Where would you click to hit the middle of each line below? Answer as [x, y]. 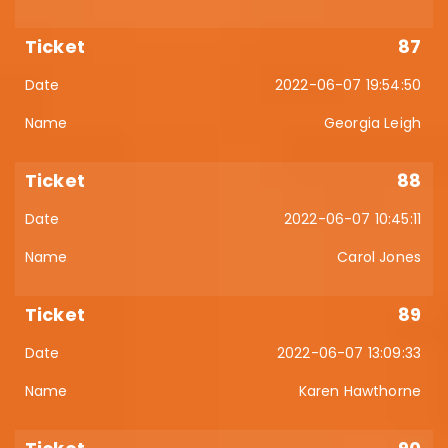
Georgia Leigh [372, 123]
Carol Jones [379, 257]
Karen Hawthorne [359, 391]
